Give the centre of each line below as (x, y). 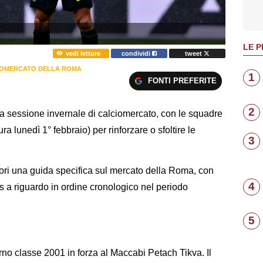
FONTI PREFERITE (182, 80)
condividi (137, 53)
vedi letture (83, 53)
